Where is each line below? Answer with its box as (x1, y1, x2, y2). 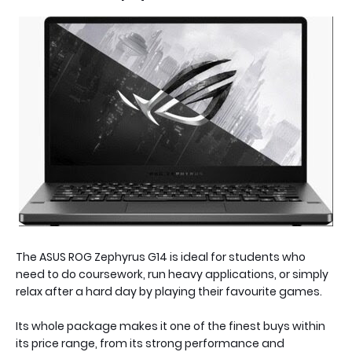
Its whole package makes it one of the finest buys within (16, 318, 325, 334)
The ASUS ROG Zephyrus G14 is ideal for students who (16, 249, 306, 265)
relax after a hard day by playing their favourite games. (16, 284, 324, 299)
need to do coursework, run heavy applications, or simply (16, 266, 328, 282)
